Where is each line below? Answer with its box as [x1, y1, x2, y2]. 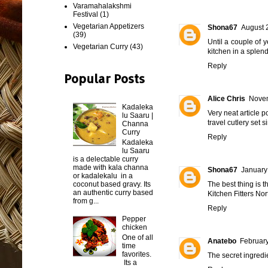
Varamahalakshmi [73, 1, 132, 10]
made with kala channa [73, 163, 148, 172]
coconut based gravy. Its [73, 179, 151, 188]
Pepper [121, 215, 146, 224]
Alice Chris [208, 94, 245, 103]
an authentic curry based [73, 188, 153, 197]
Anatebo [208, 236, 236, 245]
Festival [73, 10, 98, 19]
